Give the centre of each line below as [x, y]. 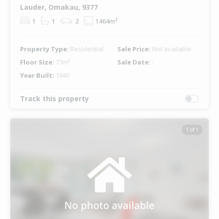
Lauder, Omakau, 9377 [59, 7]
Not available [171, 49]
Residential [87, 49]
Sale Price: [134, 49]
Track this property [54, 99]
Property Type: [45, 49]
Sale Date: [134, 62]
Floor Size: [38, 62]
